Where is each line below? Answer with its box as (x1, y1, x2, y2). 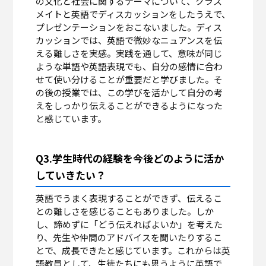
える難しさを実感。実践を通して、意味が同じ (35, 47, 222, 60)
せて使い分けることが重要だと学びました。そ (35, 73, 223, 86)
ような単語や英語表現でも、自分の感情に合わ (35, 60, 223, 73)
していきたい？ (35, 167, 106, 183)
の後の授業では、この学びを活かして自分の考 (35, 86, 223, 99)
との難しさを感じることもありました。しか (35, 205, 214, 218)
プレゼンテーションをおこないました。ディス (35, 21, 222, 34)
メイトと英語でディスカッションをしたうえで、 (35, 8, 230, 21)
